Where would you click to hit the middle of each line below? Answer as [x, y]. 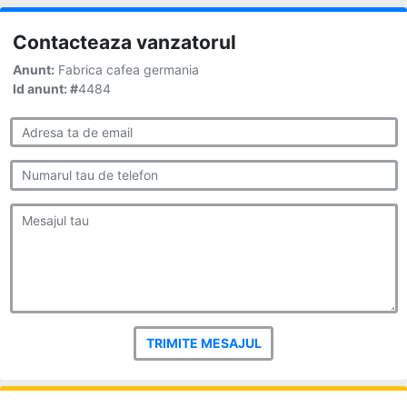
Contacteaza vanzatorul [124, 42]
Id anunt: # [45, 88]
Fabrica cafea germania [127, 69]
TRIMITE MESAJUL [203, 343]
